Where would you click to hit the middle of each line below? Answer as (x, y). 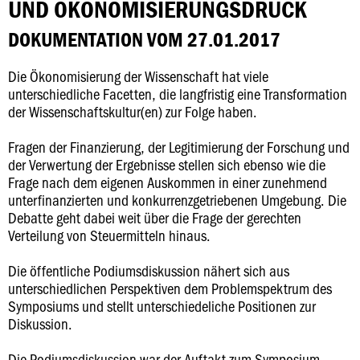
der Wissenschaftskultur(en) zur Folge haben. (133, 111)
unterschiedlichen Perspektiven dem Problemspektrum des (170, 288)
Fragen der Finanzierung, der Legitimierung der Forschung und (179, 147)
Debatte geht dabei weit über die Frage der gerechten (155, 217)
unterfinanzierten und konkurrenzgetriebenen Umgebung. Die (177, 200)
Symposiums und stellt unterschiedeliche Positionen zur (162, 306)
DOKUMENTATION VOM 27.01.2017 (144, 40)
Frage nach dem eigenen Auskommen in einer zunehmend (168, 182)
